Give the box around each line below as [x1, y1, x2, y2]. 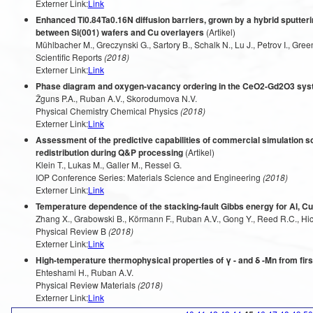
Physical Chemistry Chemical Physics [35, 105, 178, 117]
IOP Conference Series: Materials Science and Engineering [35, 171, 261, 183]
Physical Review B [35, 225, 106, 237]
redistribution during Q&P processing [35, 146, 183, 159]
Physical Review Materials [35, 279, 136, 291]
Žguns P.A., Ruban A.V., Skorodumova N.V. [35, 92, 197, 104]
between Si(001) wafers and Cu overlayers [35, 26, 204, 38]
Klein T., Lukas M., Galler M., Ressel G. [35, 159, 182, 170]
